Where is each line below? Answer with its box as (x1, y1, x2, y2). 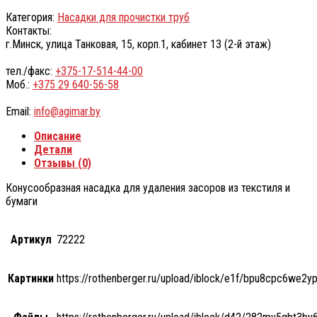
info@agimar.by (34, 104, 100, 118)
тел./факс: (6, 64, 55, 78)
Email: (6, 104, 34, 118)
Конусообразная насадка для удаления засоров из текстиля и (6, 180, 290, 195)
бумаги (6, 194, 38, 208)
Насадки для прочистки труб (57, 10, 190, 24)
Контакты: (6, 23, 52, 38)
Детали (34, 142, 72, 156)
